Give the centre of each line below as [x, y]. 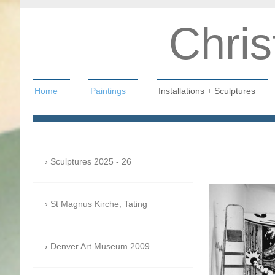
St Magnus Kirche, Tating [99, 204]
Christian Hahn [105, 135]
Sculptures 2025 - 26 [91, 162]
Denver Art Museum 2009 [100, 246]
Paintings [108, 91]
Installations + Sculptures [207, 91]
